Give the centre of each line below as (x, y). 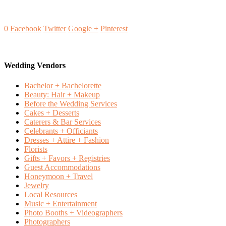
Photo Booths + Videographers (73, 212)
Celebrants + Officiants (61, 131)
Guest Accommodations (62, 167)
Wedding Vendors (35, 66)
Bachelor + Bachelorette (63, 85)
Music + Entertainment (61, 203)
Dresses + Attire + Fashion (67, 140)
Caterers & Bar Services (63, 122)
